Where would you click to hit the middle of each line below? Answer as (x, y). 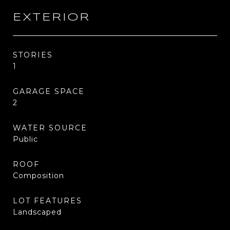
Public (25, 139)
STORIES (33, 55)
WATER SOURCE (50, 128)
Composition (39, 176)
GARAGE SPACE (49, 91)
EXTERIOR (52, 17)
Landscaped (37, 212)
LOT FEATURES (47, 201)
